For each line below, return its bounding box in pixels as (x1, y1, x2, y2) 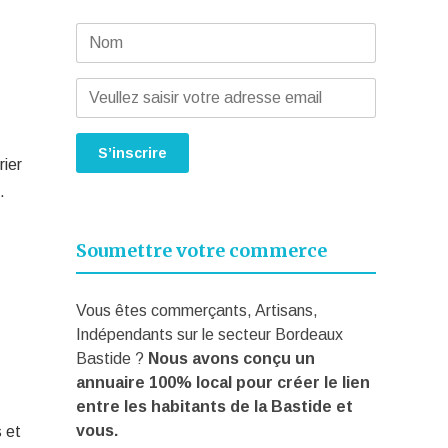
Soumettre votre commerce (76, 239, 328, 262)
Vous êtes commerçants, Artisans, (76, 302, 319, 319)
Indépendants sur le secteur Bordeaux (76, 326, 344, 343)
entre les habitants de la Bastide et (76, 398, 354, 415)
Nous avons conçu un (148, 350, 316, 367)
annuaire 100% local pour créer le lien (76, 374, 371, 391)
